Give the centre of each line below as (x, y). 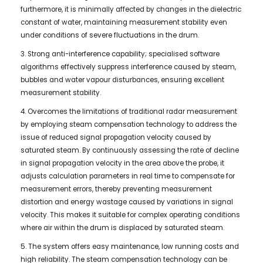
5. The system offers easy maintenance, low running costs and (129, 247)
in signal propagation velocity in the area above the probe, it (122, 163)
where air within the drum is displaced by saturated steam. (122, 228)
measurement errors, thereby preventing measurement (116, 189)
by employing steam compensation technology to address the (128, 125)
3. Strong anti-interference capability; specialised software (120, 54)
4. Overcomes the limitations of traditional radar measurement (129, 112)
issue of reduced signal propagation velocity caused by (116, 138)
